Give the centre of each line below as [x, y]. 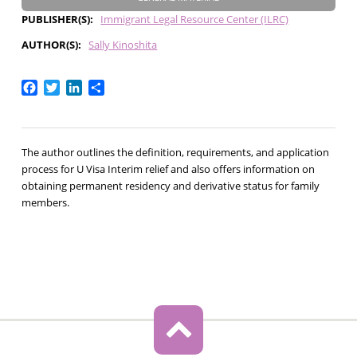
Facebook [66, 86]
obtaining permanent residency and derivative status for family [170, 186]
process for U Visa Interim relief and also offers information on [168, 169]
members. [45, 203]
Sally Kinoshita [123, 44]
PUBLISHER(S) [55, 19]
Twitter [80, 86]
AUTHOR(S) [49, 44]
